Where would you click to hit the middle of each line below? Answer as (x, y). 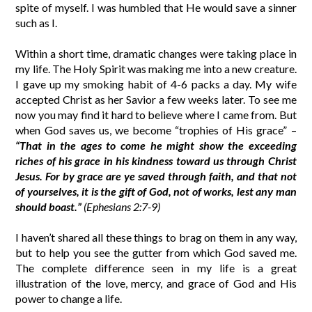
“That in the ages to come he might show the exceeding (156, 146)
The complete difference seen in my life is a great (156, 268)
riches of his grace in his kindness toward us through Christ (156, 161)
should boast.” (49, 207)
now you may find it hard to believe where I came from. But (156, 115)
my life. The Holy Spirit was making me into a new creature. (156, 69)
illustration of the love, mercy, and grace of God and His (156, 283)
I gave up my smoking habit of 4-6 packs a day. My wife (156, 84)
